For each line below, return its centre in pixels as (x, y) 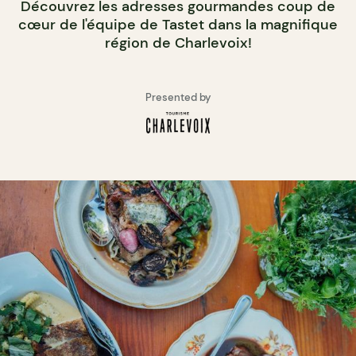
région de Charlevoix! (178, 43)
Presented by (178, 98)
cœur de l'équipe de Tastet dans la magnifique (178, 25)
